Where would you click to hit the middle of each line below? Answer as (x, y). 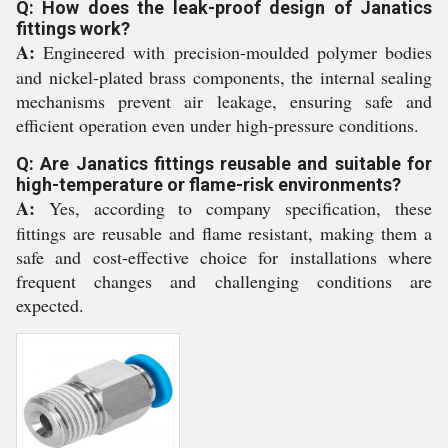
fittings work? (73, 28)
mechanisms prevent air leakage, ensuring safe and (224, 101)
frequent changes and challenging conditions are (224, 281)
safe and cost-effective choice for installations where (224, 257)
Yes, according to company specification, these (233, 208)
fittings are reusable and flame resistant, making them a (224, 233)
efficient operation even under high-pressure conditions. (217, 125)
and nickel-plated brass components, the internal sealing (224, 77)
